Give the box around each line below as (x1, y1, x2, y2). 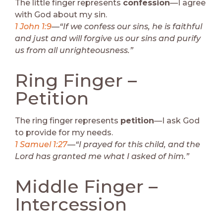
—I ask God (154, 115, 200, 125)
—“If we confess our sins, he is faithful (52, 22, 202, 32)
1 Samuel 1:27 (15, 139, 67, 149)
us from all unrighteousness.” (15, 46, 133, 55)
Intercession (15, 193, 127, 215)
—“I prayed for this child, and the (67, 139, 200, 149)
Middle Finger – (15, 175, 158, 197)
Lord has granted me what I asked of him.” (15, 151, 189, 161)
